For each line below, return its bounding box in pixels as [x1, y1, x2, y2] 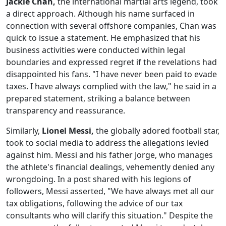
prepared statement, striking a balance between [6, 93, 190, 104]
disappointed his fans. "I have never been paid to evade [6, 69, 217, 80]
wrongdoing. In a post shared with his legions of [6, 174, 191, 185]
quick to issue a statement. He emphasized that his [6, 32, 200, 44]
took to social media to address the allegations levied [6, 137, 209, 149]
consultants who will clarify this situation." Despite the [6, 210, 213, 221]
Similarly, [6, 125, 42, 137]
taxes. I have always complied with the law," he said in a [6, 81, 216, 92]
